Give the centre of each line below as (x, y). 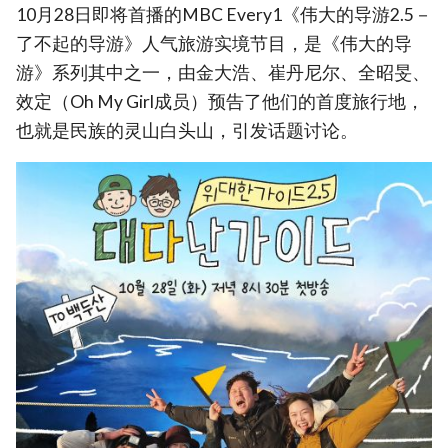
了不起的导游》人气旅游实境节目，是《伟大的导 (214, 43)
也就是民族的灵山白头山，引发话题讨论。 (187, 130)
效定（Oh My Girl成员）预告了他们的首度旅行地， (220, 101)
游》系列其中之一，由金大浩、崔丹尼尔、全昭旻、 (223, 72)
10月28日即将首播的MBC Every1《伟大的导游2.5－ (224, 14)
